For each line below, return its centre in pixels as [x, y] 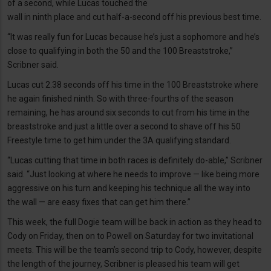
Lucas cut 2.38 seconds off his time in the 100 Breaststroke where [133, 84]
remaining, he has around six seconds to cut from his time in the [129, 112]
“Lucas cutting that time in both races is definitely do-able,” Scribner [135, 160]
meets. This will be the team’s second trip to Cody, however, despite [135, 250]
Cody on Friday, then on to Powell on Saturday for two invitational [130, 236]
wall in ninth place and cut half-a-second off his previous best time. [134, 17]
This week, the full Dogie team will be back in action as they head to [135, 222]
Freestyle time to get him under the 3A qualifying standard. [119, 140]
